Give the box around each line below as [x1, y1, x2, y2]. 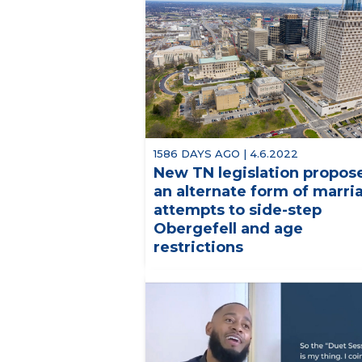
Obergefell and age [154, 219, 303, 238]
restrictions [154, 238, 243, 256]
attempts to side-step [154, 200, 322, 219]
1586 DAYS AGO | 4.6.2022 [154, 146, 298, 160]
